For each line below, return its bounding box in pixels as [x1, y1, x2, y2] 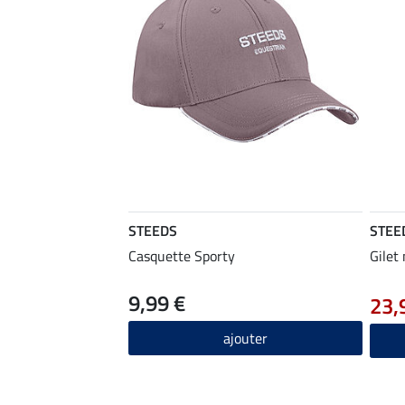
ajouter [223, 326, 268, 349]
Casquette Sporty [128, 244, 235, 267]
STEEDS [128, 219, 177, 241]
